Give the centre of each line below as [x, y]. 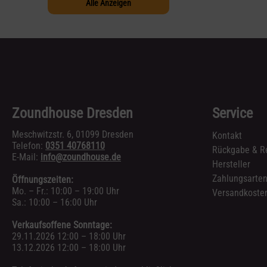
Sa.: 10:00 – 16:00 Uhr [55, 203]
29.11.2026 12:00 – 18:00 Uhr [69, 237]
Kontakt [227, 136]
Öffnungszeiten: [43, 180]
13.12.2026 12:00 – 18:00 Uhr [69, 248]
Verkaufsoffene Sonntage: [62, 225]
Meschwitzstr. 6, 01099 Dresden [73, 135]
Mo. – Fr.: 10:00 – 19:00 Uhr [66, 191]
